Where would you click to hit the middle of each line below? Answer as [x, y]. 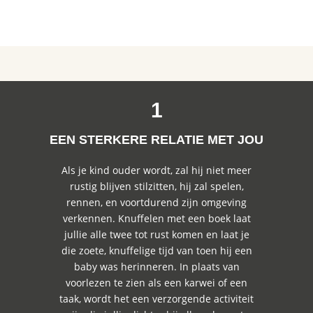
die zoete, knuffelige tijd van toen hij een [156, 250]
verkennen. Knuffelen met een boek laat [156, 218]
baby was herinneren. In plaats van [156, 267]
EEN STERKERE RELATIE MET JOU [156, 140]
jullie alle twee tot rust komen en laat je [156, 234]
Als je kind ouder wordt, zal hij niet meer [156, 170]
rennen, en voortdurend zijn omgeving [156, 202]
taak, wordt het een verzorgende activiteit [156, 299]
